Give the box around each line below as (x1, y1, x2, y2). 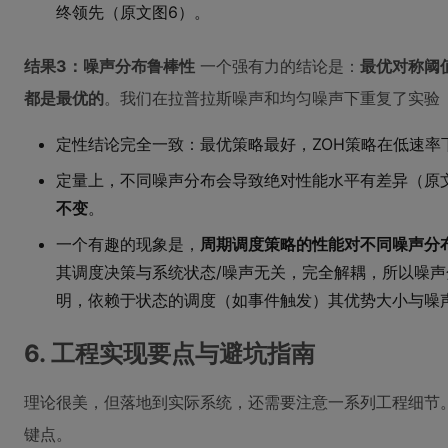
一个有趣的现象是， (56, 234, 200, 254)
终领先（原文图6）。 (56, 2, 210, 22)
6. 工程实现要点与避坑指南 (24, 339, 315, 368)
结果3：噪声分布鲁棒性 (24, 56, 195, 76)
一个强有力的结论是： (195, 56, 360, 76)
